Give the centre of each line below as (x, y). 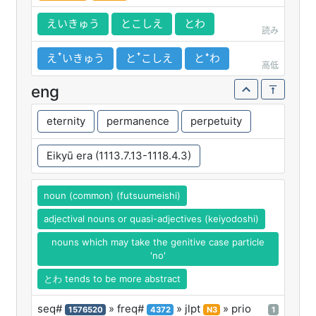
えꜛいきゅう (75, 58)
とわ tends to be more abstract (112, 278)
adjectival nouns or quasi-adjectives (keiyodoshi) (151, 218)
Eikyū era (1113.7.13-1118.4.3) (119, 155)
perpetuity (216, 121)
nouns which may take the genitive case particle (158, 242)
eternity (66, 121)
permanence (138, 121)
